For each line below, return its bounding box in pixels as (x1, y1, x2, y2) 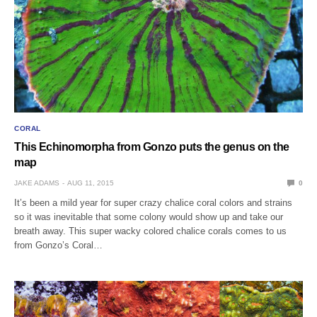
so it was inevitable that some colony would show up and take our (14, 211, 284, 222)
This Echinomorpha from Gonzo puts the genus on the (14, 140, 289, 153)
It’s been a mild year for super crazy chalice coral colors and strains (14, 197, 293, 208)
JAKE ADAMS (14, 178, 59, 187)
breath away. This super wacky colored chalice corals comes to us (14, 225, 287, 236)
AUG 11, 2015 (67, 178, 114, 187)
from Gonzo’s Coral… (14, 239, 103, 250)
